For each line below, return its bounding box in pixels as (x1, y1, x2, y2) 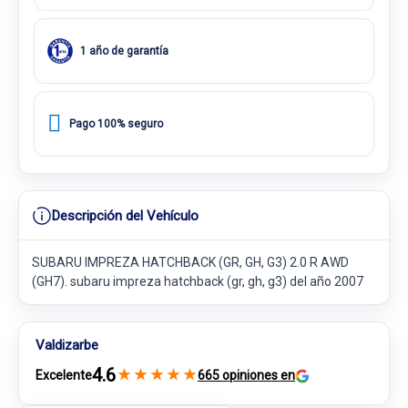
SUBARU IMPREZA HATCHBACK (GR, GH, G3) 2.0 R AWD (32, 255, 349, 270)
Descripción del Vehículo (52, 207, 199, 224)
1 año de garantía (80, 44, 168, 57)
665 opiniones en (198, 368, 295, 382)
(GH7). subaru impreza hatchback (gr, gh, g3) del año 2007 (32, 274, 363, 289)
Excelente (36, 368, 92, 382)
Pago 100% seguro (69, 117, 163, 130)
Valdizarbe (36, 337, 98, 353)
